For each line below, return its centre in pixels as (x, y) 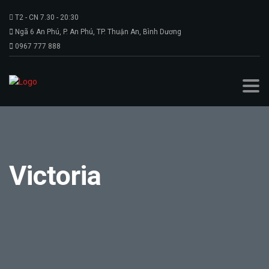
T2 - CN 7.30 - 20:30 (46, 17)
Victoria (55, 176)
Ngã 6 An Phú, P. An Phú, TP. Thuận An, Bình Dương (97, 32)
